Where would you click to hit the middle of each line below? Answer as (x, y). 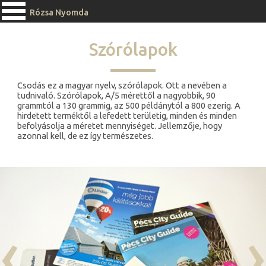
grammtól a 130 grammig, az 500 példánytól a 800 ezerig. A (129, 106)
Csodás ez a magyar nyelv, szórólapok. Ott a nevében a (122, 85)
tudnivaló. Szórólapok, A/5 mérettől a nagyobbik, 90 (117, 96)
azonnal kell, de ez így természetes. (85, 136)
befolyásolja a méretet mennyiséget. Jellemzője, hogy (120, 126)
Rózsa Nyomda (59, 12)
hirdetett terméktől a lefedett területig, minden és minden (127, 116)
